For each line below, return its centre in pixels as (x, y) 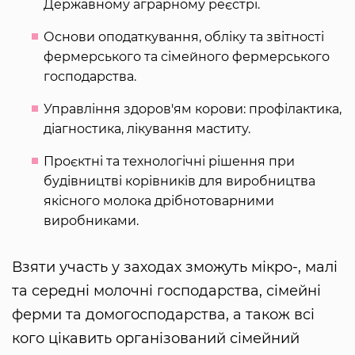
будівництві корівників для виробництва (179, 181)
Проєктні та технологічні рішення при (169, 161)
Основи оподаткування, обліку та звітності (184, 36)
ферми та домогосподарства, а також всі (163, 314)
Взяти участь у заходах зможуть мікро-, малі (175, 267)
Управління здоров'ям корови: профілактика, (193, 109)
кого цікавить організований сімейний (156, 338)
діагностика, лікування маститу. (149, 128)
